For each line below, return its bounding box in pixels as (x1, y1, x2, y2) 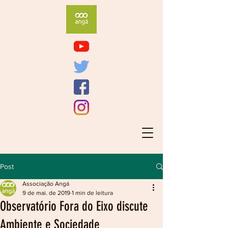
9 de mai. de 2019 (22, 189, 70, 196)
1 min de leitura (72, 189, 113, 196)
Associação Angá (22, 180, 69, 187)
